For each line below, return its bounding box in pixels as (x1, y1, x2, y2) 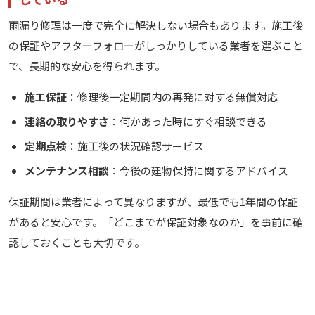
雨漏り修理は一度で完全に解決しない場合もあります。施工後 (8, 18, 303, 33)
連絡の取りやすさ (24, 114, 109, 129)
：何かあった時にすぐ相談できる (108, 114, 267, 129)
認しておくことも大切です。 (8, 235, 145, 250)
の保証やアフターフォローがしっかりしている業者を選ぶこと (8, 38, 303, 53)
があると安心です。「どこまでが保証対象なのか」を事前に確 (8, 214, 303, 230)
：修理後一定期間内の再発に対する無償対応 (66, 89, 278, 105)
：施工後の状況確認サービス (66, 139, 204, 154)
